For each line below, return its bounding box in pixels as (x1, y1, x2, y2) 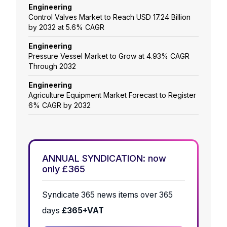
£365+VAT (62, 206, 104, 216)
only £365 (42, 164, 85, 175)
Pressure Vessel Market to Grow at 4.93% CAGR (28, 52, 190, 61)
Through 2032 (28, 62, 76, 71)
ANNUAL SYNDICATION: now (42, 153, 166, 164)
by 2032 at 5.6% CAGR (28, 23, 104, 32)
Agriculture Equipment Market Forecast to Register (28, 91, 196, 100)
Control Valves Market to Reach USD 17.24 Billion (28, 13, 191, 22)
